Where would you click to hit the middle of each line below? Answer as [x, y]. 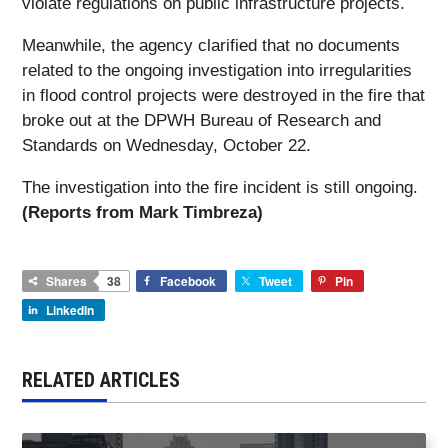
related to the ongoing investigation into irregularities [217, 71]
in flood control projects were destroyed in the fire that [223, 96]
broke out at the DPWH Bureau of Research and [201, 121]
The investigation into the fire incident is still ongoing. [220, 188]
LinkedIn [70, 310]
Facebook [188, 281]
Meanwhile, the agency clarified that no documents [211, 46]
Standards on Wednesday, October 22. [166, 146]
